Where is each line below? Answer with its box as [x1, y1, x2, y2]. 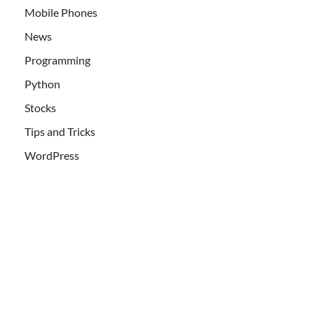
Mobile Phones [25, 5, 97, 19]
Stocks [25, 100, 56, 114]
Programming [25, 53, 90, 67]
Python [25, 76, 60, 90]
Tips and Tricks [25, 124, 95, 138]
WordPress [25, 148, 79, 162]
